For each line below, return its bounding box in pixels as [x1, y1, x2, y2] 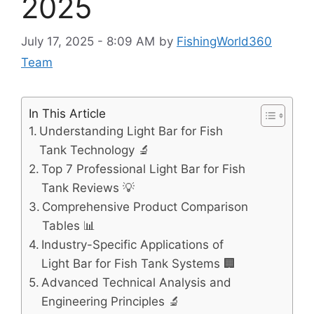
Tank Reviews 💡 [41, 181, 135, 196]
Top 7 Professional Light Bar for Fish [41, 162, 246, 177]
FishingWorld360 [177, 34, 272, 48]
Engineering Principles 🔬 [41, 294, 181, 309]
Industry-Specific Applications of [41, 238, 224, 252]
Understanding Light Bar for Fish [39, 124, 224, 139]
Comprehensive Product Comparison [42, 200, 249, 214]
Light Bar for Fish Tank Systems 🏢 [41, 257, 236, 271]
